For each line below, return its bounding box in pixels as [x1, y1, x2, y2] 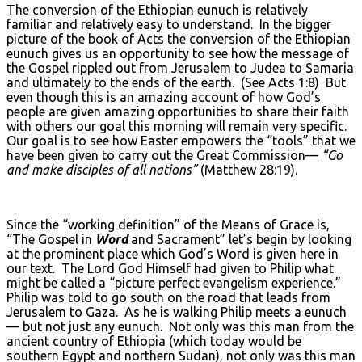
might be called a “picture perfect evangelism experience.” [6, 275, 344, 290]
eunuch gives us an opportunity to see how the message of [6, 45, 349, 61]
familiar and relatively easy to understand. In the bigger [6, 16, 331, 32]
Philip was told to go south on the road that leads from [6, 289, 330, 305]
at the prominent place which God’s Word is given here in [6, 246, 339, 261]
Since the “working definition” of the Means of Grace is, [6, 217, 330, 232]
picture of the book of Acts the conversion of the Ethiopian [6, 31, 351, 46]
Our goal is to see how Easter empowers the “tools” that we [6, 133, 356, 148]
